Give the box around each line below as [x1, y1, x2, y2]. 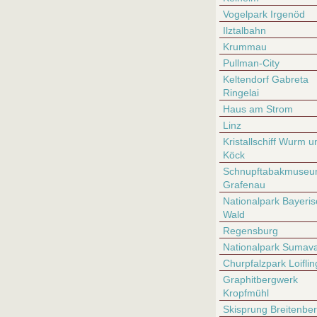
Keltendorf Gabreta [223, 74, 309, 85]
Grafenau [223, 179, 265, 190]
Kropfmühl [223, 287, 269, 299]
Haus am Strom [223, 103, 293, 115]
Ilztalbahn [223, 25, 266, 36]
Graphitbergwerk [223, 274, 298, 285]
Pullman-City [223, 57, 279, 69]
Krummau [223, 41, 267, 52]
